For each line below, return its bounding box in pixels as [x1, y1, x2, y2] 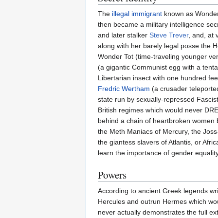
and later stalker [98, 31, 149, 39]
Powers [98, 167, 127, 182]
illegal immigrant [112, 9, 162, 18]
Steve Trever [149, 31, 188, 39]
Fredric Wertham [98, 84, 150, 92]
